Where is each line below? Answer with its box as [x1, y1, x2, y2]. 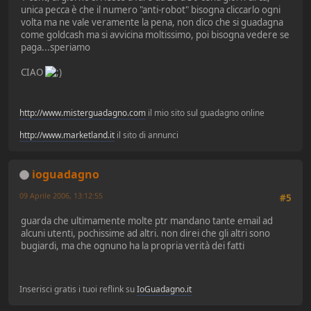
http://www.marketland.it [19, 128, 115, 141]
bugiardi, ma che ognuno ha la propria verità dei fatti [21, 239, 244, 252]
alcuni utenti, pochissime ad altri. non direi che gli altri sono [21, 226, 270, 239]
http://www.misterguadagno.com [19, 106, 146, 119]
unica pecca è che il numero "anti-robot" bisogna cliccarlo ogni [21, 3, 280, 17]
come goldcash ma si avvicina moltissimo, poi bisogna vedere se [21, 28, 289, 42]
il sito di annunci [115, 128, 178, 141]
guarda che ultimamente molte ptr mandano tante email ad [21, 214, 273, 227]
